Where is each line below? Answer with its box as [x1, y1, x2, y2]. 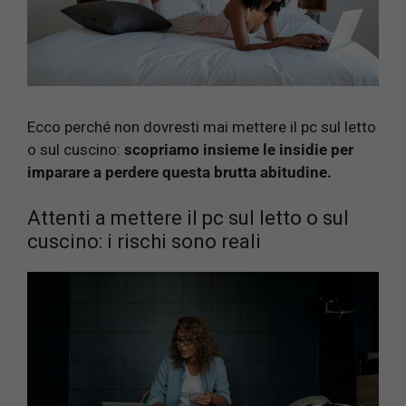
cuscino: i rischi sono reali [27, 230, 261, 254]
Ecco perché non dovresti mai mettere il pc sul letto [27, 117, 376, 136]
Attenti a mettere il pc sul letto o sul [27, 207, 349, 230]
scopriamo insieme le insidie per [124, 140, 353, 159]
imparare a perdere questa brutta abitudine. [27, 162, 332, 181]
